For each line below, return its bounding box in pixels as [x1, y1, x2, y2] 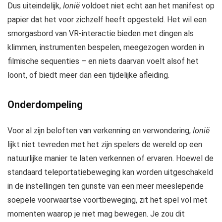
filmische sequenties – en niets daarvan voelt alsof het [7, 56, 199, 66]
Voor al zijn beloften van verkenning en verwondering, [7, 126, 193, 136]
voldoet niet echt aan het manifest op [80, 1, 215, 11]
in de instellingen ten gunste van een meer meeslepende [7, 181, 204, 191]
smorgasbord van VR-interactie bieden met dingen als [7, 29, 194, 39]
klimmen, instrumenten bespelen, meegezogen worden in [7, 43, 204, 53]
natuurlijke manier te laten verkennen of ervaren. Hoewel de [7, 154, 214, 164]
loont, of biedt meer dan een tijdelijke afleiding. [7, 70, 169, 80]
